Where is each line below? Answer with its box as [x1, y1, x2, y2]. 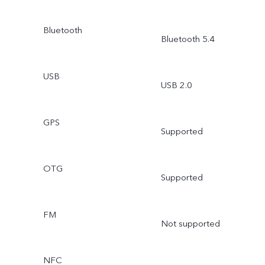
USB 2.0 [160, 79, 192, 91]
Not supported [160, 217, 220, 230]
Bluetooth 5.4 [160, 33, 215, 46]
